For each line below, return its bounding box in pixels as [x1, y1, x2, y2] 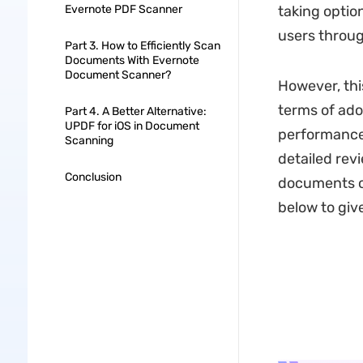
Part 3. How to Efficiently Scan [64, 39, 220, 53]
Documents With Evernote [64, 53, 199, 67]
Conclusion [64, 170, 122, 184]
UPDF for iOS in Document [64, 119, 199, 133]
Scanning [64, 134, 113, 147]
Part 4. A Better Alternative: [64, 105, 207, 118]
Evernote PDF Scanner [64, 2, 182, 16]
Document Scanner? [64, 68, 171, 82]
